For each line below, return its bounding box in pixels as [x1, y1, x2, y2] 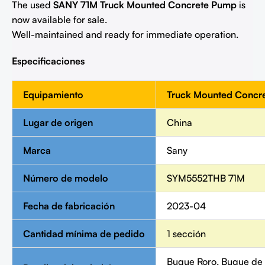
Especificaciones [12, 55, 85, 67]
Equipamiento [23, 89, 83, 101]
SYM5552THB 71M [167, 172, 245, 185]
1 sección [167, 228, 206, 240]
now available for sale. [12, 14, 107, 26]
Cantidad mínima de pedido [23, 228, 145, 240]
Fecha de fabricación [23, 200, 115, 212]
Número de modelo [23, 172, 108, 185]
